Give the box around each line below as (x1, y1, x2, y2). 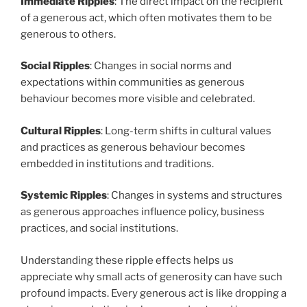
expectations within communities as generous (21, 76, 245, 89)
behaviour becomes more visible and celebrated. (21, 93, 255, 106)
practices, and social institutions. (21, 222, 178, 235)
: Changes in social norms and (90, 60, 232, 73)
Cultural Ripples (21, 124, 101, 137)
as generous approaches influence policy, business (21, 206, 265, 219)
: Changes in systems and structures (107, 189, 282, 202)
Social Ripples (21, 60, 90, 73)
